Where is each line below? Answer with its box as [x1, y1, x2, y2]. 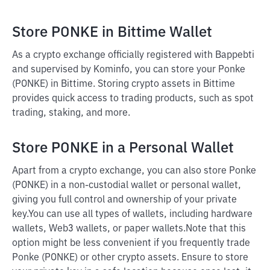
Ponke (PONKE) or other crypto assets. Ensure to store [12, 253, 248, 263]
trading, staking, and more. [12, 108, 130, 118]
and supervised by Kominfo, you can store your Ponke [12, 65, 245, 75]
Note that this [186, 224, 246, 234]
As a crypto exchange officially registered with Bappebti [12, 51, 254, 60]
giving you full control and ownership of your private [12, 195, 237, 205]
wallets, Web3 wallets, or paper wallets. [12, 224, 186, 234]
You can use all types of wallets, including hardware [28, 210, 253, 219]
